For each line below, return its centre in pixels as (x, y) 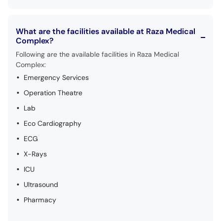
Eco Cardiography (53, 123)
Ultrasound (41, 184)
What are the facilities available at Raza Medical (106, 31)
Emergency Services (56, 77)
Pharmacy (40, 200)
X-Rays (35, 154)
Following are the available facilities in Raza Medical (97, 54)
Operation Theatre (53, 93)
